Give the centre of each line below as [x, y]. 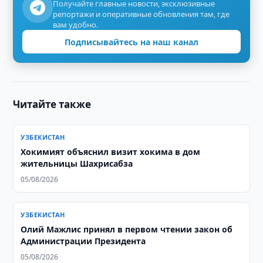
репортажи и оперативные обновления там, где [141, 14]
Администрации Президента [83, 241]
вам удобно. [76, 25]
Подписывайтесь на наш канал [131, 42]
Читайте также [52, 104]
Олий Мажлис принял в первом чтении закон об [127, 229]
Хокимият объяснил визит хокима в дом [111, 152]
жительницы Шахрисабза [77, 163]
